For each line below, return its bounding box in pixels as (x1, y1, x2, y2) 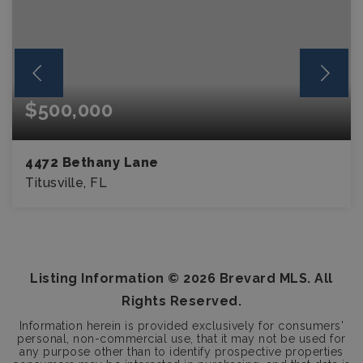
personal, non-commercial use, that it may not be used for (17, 332, 346, 345)
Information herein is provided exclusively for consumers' (19, 319, 344, 332)
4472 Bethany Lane (25, 155, 159, 170)
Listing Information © (30, 271, 184, 286)
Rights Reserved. (122, 293, 241, 309)
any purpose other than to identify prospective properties (19, 345, 344, 358)
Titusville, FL (25, 175, 107, 190)
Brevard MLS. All (216, 271, 333, 286)
